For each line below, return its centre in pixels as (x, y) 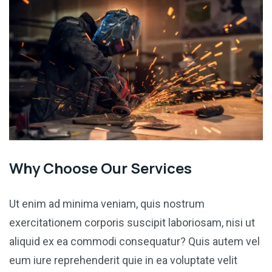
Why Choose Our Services (100, 168)
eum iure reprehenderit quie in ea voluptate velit (123, 260)
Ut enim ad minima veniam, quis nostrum (107, 204)
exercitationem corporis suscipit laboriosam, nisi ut (132, 223)
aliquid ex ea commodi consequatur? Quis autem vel (134, 242)
